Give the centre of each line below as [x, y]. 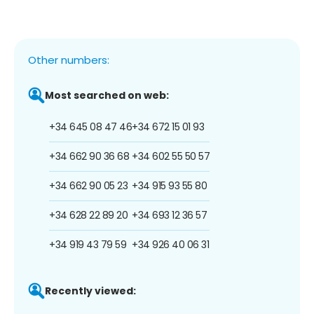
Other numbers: [69, 60]
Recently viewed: [90, 291]
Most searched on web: [107, 95]
